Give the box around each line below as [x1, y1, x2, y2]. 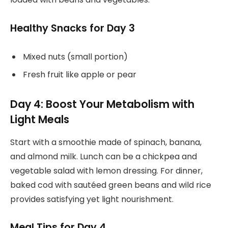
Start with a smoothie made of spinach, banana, [10, 136, 202, 148]
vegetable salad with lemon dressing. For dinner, [10, 164, 203, 177]
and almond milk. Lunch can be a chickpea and [10, 150, 197, 162]
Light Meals [10, 112, 69, 127]
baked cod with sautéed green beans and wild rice [10, 179, 211, 191]
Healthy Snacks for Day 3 [10, 21, 135, 35]
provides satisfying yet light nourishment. [10, 193, 174, 205]
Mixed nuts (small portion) [23, 51, 128, 63]
